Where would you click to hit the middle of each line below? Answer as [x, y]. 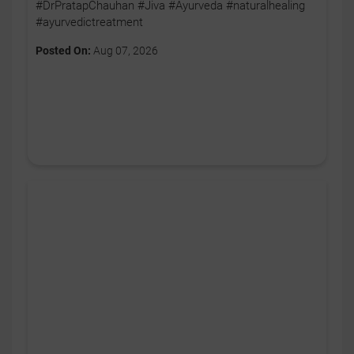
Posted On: [63, 50]
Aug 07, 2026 [124, 50]
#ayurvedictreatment [89, 22]
